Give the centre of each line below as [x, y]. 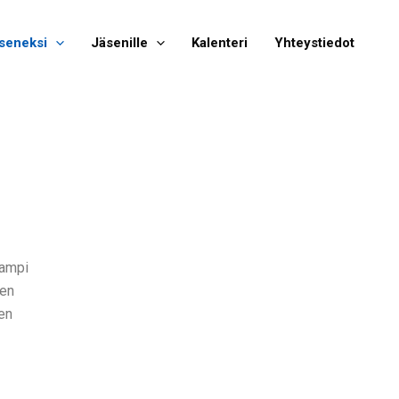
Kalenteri [220, 43]
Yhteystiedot [314, 43]
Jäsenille [119, 43]
